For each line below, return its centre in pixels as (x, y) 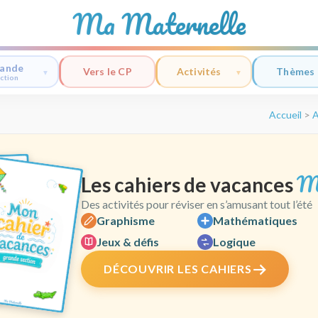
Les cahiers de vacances (189, 185)
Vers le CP (107, 71)
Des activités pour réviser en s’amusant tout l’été (197, 204)
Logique (234, 242)
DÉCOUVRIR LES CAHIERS (178, 269)
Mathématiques (255, 220)
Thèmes (296, 71)
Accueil (285, 115)
